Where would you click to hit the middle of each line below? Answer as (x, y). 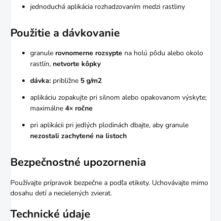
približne (66, 81)
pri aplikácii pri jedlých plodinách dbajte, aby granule (109, 125)
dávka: (40, 81)
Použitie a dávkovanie (65, 33)
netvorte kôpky (77, 64)
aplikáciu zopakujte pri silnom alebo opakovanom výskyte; (118, 98)
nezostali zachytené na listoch (78, 136)
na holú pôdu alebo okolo (163, 53)
